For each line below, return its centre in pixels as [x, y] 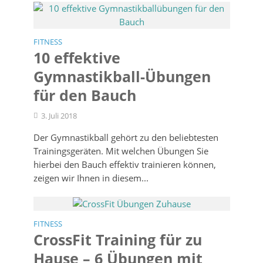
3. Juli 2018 [59, 116]
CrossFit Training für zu [117, 240]
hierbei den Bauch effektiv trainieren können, [124, 164]
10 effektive [77, 58]
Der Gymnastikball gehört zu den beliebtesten [126, 137]
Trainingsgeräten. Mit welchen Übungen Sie [121, 151]
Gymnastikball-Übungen [122, 76]
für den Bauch [85, 95]
